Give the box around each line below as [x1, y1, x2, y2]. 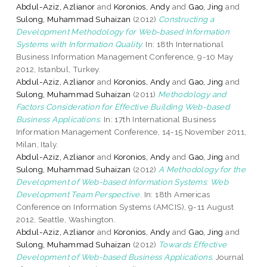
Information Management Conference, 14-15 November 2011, [15, 126, 247, 136]
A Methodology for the [158, 164, 246, 174]
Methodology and [157, 89, 226, 99]
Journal [213, 252, 244, 262]
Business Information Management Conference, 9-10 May [15, 51, 234, 61]
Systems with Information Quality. [15, 39, 144, 49]
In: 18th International [143, 39, 224, 49]
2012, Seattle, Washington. [15, 214, 116, 224]
